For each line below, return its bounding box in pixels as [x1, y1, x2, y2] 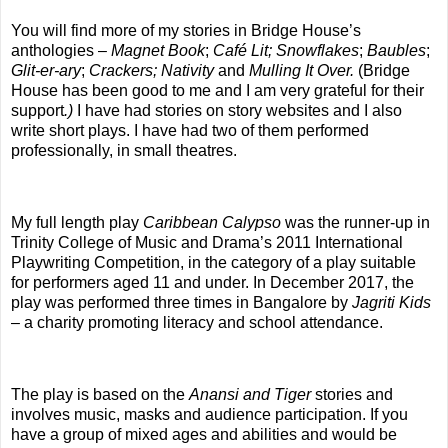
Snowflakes [276, 42, 359, 60]
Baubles [367, 42, 426, 60]
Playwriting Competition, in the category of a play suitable [11, 253, 416, 271]
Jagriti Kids [352, 293, 431, 311]
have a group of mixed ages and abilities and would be [11, 425, 397, 443]
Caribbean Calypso [143, 213, 281, 231]
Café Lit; [213, 42, 272, 60]
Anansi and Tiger [189, 385, 311, 403]
